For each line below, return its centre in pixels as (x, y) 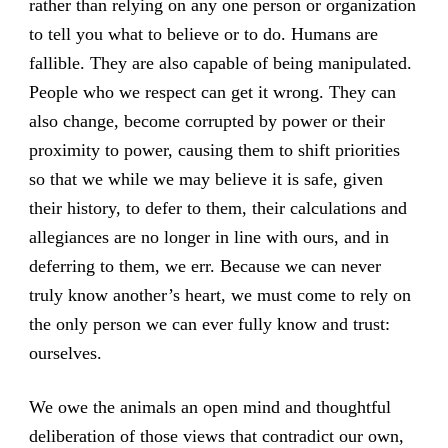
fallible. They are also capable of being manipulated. (220, 63)
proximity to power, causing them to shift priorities (214, 150)
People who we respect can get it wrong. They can (212, 92)
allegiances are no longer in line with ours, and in (208, 237)
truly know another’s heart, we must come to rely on (219, 295)
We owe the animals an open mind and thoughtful (209, 407)
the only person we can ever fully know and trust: (209, 324)
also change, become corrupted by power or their (206, 121)
